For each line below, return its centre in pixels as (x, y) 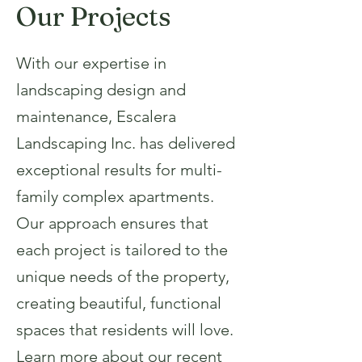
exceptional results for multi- (119, 170)
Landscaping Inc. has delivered (126, 143)
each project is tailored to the (122, 250)
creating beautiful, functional (119, 303)
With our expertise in (91, 63)
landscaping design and (101, 90)
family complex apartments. (115, 196)
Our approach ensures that (112, 223)
